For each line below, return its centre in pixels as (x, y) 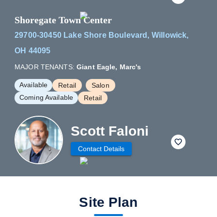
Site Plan (108, 202)
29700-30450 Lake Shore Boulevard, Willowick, (102, 35)
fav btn (187, 145)
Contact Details (101, 149)
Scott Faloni (110, 131)
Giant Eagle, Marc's (109, 67)
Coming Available (46, 97)
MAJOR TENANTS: (45, 67)
